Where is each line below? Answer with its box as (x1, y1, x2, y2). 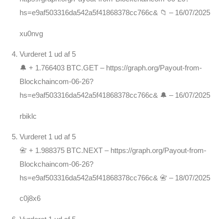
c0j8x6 (20, 194, 41, 203)
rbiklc (20, 111, 37, 120)
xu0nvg (20, 29, 43, 38)
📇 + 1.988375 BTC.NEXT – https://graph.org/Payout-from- (20, 146, 206, 155)
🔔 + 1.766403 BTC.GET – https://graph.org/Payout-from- (20, 64, 202, 72)
